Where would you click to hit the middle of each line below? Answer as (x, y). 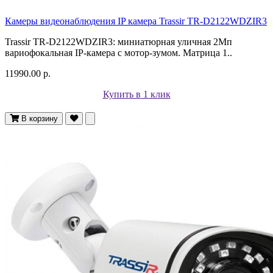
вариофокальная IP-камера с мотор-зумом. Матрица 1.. (119, 52)
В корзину (40, 118)
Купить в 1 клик (136, 94)
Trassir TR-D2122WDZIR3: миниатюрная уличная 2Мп (119, 41)
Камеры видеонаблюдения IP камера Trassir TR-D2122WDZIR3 (136, 21)
